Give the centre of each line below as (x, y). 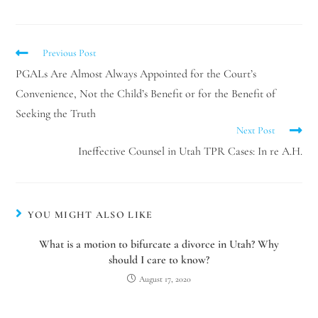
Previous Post (70, 53)
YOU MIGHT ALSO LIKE (90, 214)
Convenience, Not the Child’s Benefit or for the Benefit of (146, 93)
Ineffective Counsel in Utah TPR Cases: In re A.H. (188, 151)
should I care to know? (159, 259)
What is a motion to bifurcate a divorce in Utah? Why (159, 244)
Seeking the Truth (56, 113)
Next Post (256, 130)
